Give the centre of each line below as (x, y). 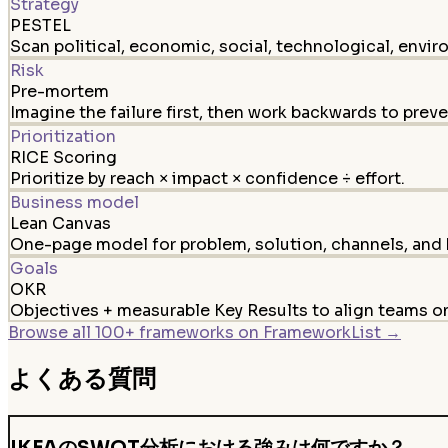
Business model (74, 202)
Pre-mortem (59, 91)
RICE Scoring (63, 157)
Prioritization (62, 136)
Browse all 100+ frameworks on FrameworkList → (204, 333)
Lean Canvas (60, 223)
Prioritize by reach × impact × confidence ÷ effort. (207, 178)
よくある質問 (82, 379)
